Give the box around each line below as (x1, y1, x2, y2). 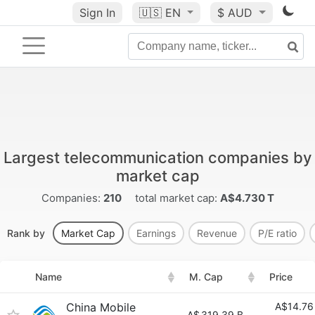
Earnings (136, 227, 176, 239)
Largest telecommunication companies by (4, 148, 311, 167)
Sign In (79, 6, 115, 20)
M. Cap (189, 271, 223, 283)
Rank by (7, 227, 48, 239)
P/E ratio (258, 227, 297, 239)
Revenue (197, 227, 237, 239)
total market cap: (131, 191, 220, 205)
